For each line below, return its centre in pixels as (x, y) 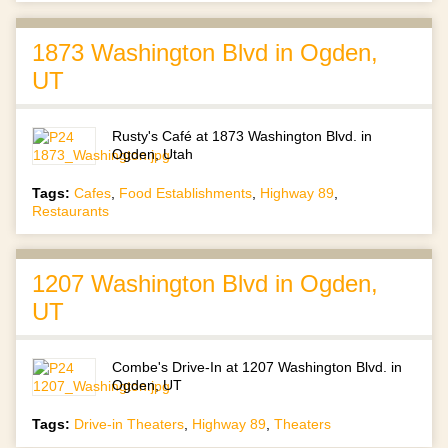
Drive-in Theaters (129, 423)
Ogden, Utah (153, 153)
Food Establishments (185, 192)
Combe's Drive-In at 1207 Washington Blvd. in (257, 366)
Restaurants (70, 210)
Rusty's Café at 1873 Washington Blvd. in (242, 135)
